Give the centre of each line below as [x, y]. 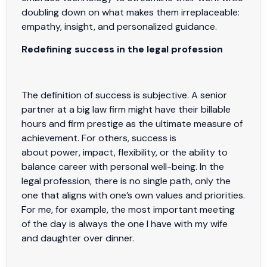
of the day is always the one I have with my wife [125, 223]
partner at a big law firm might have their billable [126, 109]
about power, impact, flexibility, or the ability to [125, 152]
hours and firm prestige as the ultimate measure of [132, 123]
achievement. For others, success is [99, 138]
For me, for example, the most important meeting [128, 209]
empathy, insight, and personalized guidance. [120, 26]
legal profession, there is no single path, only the [126, 181]
